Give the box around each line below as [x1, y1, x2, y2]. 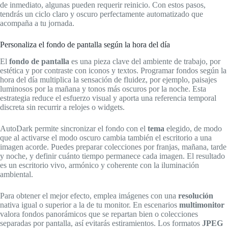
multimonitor [179, 200, 224, 209]
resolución [178, 191, 213, 200]
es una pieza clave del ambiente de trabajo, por [69, 56, 220, 66]
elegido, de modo [164, 124, 222, 133]
